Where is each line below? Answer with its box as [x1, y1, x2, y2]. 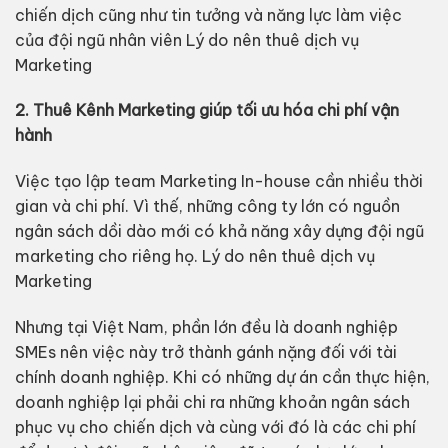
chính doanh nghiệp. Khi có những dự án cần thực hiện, [14, 366, 430, 387]
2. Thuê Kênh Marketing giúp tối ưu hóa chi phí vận [14, 100, 399, 121]
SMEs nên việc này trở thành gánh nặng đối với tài [14, 341, 397, 362]
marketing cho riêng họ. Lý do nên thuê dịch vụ [14, 246, 375, 267]
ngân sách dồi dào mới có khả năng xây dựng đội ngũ [14, 221, 424, 242]
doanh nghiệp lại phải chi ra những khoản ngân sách [14, 391, 410, 412]
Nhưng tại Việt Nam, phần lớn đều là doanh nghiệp [14, 316, 398, 337]
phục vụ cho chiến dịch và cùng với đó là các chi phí [14, 416, 416, 437]
